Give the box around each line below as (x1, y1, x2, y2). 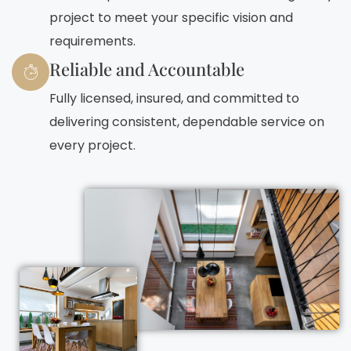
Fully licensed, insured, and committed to (49, 89, 299, 107)
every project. (49, 136, 136, 154)
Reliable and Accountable (49, 56, 244, 81)
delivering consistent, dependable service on (49, 112, 324, 131)
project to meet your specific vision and (49, 8, 293, 27)
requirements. (49, 31, 136, 50)
